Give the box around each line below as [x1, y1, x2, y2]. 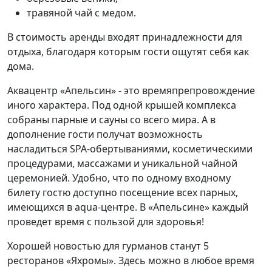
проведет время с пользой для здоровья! [7, 215, 204, 229]
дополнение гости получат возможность [7, 127, 203, 141]
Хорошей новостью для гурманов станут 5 [7, 239, 209, 253]
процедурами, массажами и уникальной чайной [7, 157, 237, 171]
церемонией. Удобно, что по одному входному [7, 171, 231, 185]
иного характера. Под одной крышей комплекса [7, 98, 236, 112]
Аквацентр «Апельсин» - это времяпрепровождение [7, 84, 255, 98]
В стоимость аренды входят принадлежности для [7, 30, 242, 44]
